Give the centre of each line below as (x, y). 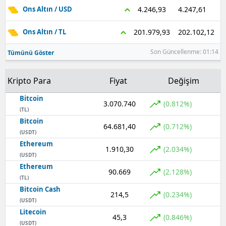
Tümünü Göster (31, 52)
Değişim (184, 80)
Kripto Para (29, 80)
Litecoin (33, 212)
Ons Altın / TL (44, 32)
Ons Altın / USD (47, 9)
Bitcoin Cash (40, 189)
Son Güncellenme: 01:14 (184, 51)
